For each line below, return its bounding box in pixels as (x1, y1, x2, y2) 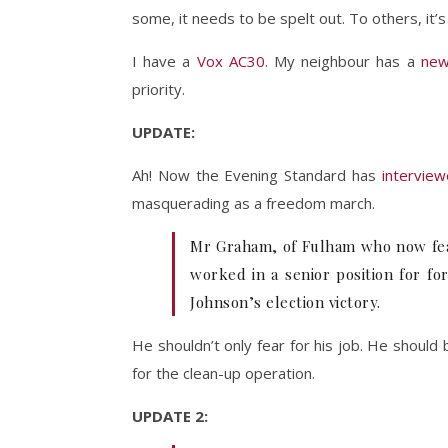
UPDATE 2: (132, 406, 208, 426)
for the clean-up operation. (132, 363, 315, 383)
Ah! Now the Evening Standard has (132, 165, 382, 185)
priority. (132, 79, 185, 99)
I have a (132, 51, 197, 71)
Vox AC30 (196, 51, 265, 71)
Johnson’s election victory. (190, 292, 381, 312)
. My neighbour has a (264, 51, 421, 71)
